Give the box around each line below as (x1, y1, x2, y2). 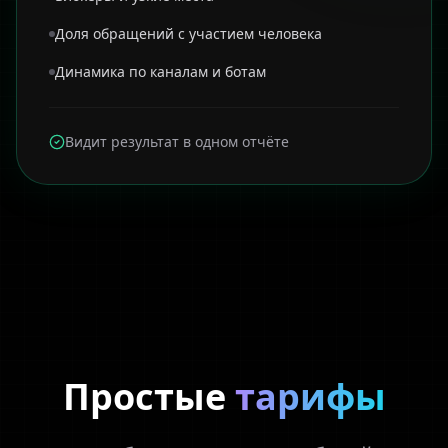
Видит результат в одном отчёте (65, 132, 289, 151)
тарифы (234, 372, 386, 421)
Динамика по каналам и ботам (55, 62, 266, 81)
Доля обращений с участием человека (55, 24, 322, 43)
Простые (62, 372, 235, 421)
